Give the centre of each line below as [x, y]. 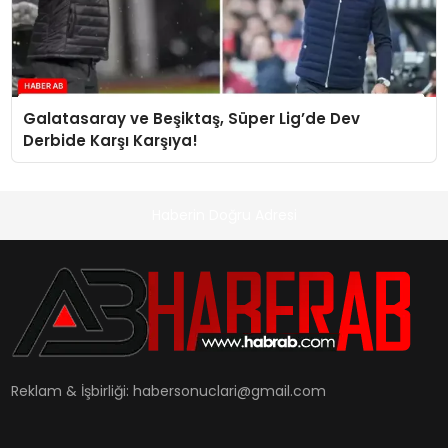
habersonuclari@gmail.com [230, 390]
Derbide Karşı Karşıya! [110, 140]
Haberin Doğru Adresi [224, 215]
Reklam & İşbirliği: [72, 390]
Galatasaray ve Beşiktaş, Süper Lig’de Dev [191, 118]
